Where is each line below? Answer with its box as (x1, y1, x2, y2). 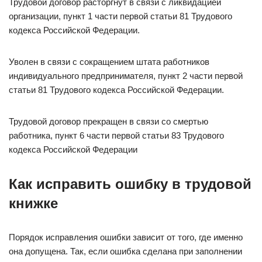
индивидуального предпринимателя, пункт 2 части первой (9, 71, 243, 81)
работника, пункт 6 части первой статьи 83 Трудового (9, 130, 224, 140)
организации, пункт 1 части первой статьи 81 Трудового (9, 11, 232, 21)
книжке (9, 195, 58, 211)
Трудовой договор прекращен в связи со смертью (9, 116, 208, 126)
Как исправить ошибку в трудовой (9, 176, 251, 192)
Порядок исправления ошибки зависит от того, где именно (9, 232, 243, 242)
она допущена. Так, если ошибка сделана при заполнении (9, 246, 242, 256)
